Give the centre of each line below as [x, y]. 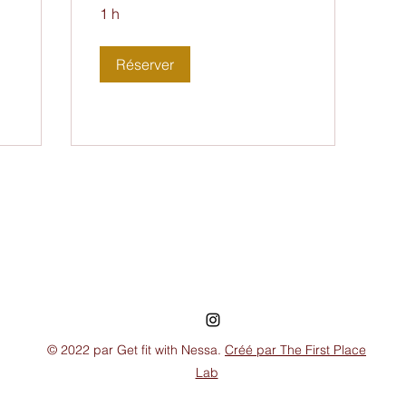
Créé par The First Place [295, 349]
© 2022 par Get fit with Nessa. [136, 349]
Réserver [145, 64]
